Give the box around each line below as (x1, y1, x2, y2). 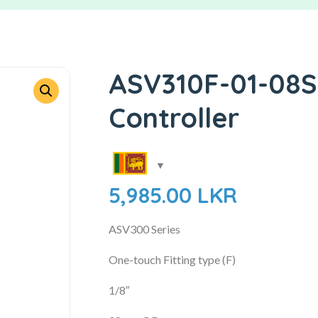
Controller (109, 101, 240, 136)
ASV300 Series (109, 222, 181, 236)
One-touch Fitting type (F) (109, 253, 236, 267)
